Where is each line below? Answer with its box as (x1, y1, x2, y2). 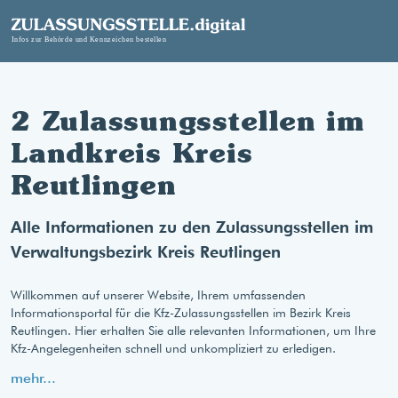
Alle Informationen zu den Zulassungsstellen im (11, 218, 373, 236)
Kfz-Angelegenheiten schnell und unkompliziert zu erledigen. (11, 341, 336, 355)
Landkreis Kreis (11, 136, 253, 170)
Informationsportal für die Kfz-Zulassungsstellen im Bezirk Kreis (11, 306, 351, 320)
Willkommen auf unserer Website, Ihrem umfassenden (11, 288, 306, 302)
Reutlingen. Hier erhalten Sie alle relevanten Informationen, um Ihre (11, 323, 376, 338)
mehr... (11, 370, 56, 386)
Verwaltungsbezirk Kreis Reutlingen (11, 243, 281, 261)
